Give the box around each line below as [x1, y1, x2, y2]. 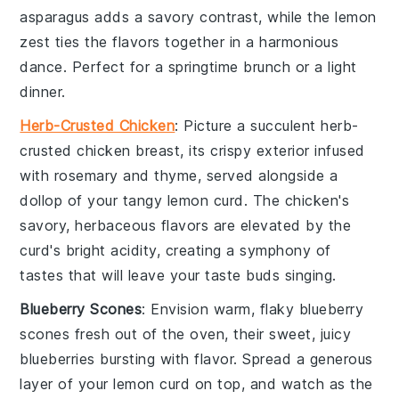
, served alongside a [197, 166, 338, 184]
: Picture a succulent [175, 116, 322, 134]
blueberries [20, 349, 95, 368]
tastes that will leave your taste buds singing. [20, 265, 337, 284]
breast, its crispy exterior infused [130, 141, 365, 159]
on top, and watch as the [190, 374, 373, 393]
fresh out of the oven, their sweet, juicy [69, 324, 352, 343]
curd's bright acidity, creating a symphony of [20, 240, 331, 259]
